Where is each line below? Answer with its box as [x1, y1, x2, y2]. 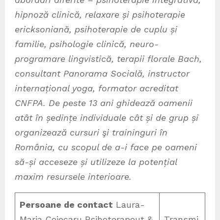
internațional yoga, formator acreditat [15, 82, 178, 93]
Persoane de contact [20, 199, 113, 210]
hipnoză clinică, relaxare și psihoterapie [15, 9, 185, 20]
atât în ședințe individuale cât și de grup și [15, 112, 198, 123]
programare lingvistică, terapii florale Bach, [15, 53, 202, 64]
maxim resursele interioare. [15, 171, 132, 182]
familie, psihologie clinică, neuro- [15, 38, 159, 49]
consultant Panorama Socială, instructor [15, 68, 190, 79]
